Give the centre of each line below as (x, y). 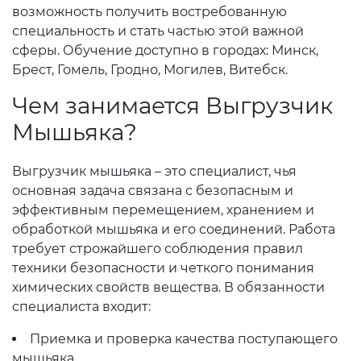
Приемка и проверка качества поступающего (184, 339)
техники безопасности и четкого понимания (163, 268)
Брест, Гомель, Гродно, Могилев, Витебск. (150, 70)
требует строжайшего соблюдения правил (158, 249)
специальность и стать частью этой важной (158, 31)
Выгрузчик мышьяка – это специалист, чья (154, 171)
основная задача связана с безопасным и (153, 191)
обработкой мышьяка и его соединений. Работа (174, 229)
